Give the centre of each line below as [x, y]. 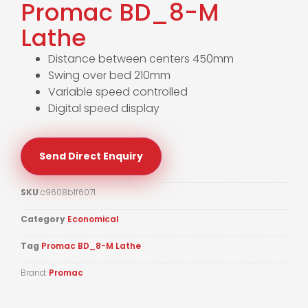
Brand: [35, 272]
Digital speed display [104, 108]
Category [43, 219]
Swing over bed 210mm [109, 75]
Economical [93, 219]
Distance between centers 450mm [141, 58]
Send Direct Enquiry [91, 156]
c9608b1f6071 [68, 192]
